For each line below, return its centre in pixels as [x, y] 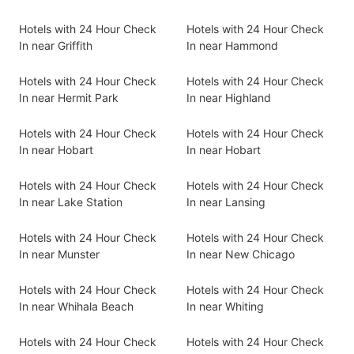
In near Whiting [225, 306]
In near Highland [229, 98]
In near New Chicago [241, 254]
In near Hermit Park [69, 98]
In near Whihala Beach [76, 306]
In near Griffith [56, 45]
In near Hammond [232, 45]
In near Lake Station [71, 202]
